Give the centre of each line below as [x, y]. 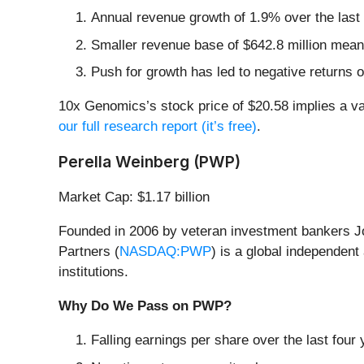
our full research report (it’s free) [158, 127]
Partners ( [89, 252]
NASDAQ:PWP [165, 252]
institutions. [93, 272]
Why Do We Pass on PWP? [145, 306]
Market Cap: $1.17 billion [134, 197]
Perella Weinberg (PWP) [149, 162]
